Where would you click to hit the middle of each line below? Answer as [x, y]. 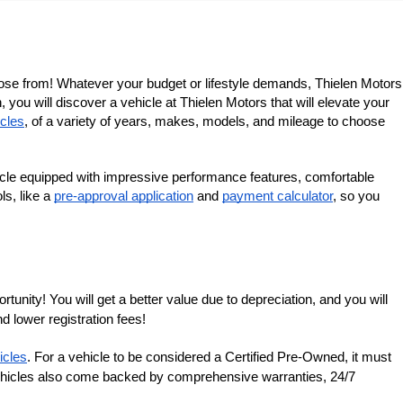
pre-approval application [124, 197]
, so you [356, 197]
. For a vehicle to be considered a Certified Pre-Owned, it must [209, 357]
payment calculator [278, 197]
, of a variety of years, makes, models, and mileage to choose [205, 122]
